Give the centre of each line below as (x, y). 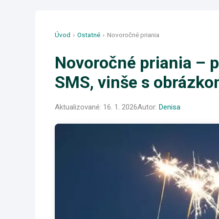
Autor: (148, 107)
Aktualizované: (79, 107)
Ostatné (89, 35)
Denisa (170, 107)
